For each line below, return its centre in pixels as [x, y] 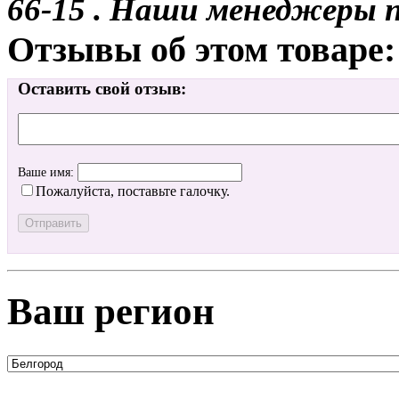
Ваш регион [111, 311]
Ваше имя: [48, 172]
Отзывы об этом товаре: [201, 49]
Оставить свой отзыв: [102, 88]
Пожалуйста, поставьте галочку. [133, 191]
